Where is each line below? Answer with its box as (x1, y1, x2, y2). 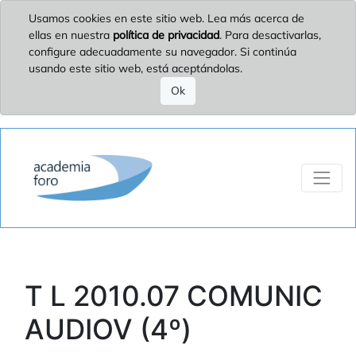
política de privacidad (113, 28, 219, 42)
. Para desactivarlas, (219, 28, 321, 42)
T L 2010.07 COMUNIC (25, 278, 323, 312)
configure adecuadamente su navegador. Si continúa (29, 44, 296, 59)
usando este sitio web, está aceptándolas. (29, 61, 242, 75)
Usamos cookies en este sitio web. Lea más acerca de (29, 11, 304, 25)
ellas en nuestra (29, 28, 113, 42)
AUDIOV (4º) (25, 311, 192, 346)
